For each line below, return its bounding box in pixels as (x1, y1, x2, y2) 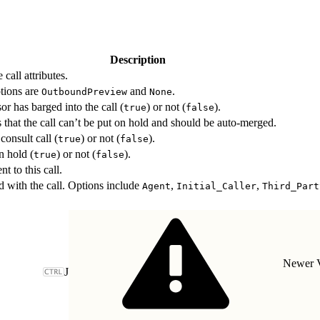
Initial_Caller (176, 180, 256, 191)
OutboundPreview (41, 86, 127, 97)
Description (110, 53, 166, 66)
